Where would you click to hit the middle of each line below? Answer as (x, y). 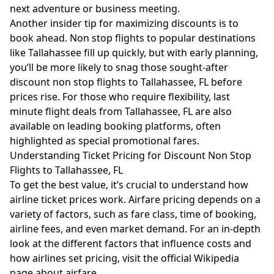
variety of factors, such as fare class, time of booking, (133, 214)
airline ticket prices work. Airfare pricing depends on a (135, 199)
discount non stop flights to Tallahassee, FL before (126, 82)
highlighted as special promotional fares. (105, 141)
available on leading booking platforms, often (115, 126)
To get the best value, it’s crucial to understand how (129, 185)
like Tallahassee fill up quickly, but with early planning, (134, 53)
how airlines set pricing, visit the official (102, 258)
